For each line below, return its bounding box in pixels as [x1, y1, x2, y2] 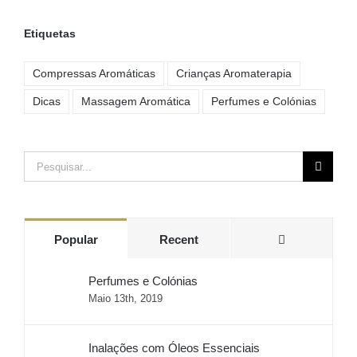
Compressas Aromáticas [33, 68, 155, 80]
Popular [53, 233, 98, 247]
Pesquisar [23, 155, 76, 169]
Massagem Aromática [81, 96, 190, 108]
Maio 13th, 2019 [88, 292, 163, 305]
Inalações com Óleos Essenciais [88, 341, 260, 355]
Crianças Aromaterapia [176, 68, 292, 80]
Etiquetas [24, 27, 76, 41]
